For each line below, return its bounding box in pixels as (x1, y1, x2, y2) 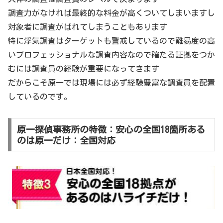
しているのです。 (8, 92, 72, 101)
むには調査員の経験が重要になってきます (8, 64, 159, 73)
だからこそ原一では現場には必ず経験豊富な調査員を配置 (8, 78, 215, 87)
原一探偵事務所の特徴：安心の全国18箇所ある (16, 124, 205, 134)
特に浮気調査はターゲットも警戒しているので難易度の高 (8, 36, 215, 45)
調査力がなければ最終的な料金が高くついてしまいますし (8, 8, 215, 17)
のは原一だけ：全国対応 (16, 135, 115, 145)
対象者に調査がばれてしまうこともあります (8, 22, 167, 31)
